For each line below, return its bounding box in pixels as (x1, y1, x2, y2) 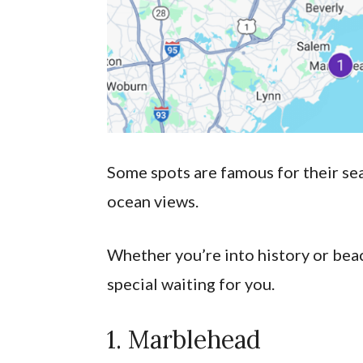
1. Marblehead (107, 323, 261, 355)
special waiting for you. (107, 273, 275, 293)
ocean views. (107, 190, 199, 211)
